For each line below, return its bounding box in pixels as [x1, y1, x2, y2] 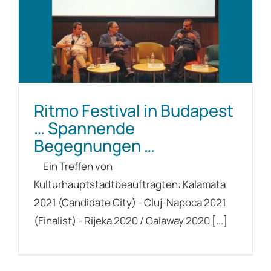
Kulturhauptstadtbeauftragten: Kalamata [34, 177, 226, 191]
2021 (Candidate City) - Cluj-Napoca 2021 [34, 195, 226, 209]
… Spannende [34, 116, 135, 139]
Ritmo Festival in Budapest [34, 99, 233, 122]
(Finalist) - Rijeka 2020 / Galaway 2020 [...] [34, 213, 227, 227]
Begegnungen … [34, 134, 155, 157]
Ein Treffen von [34, 158, 113, 173]
